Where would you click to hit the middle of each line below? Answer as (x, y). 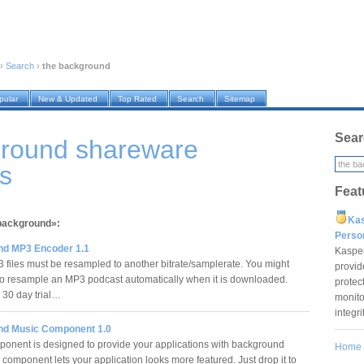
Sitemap (240, 99)
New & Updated (68, 99)
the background (76, 66)
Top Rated (137, 99)
